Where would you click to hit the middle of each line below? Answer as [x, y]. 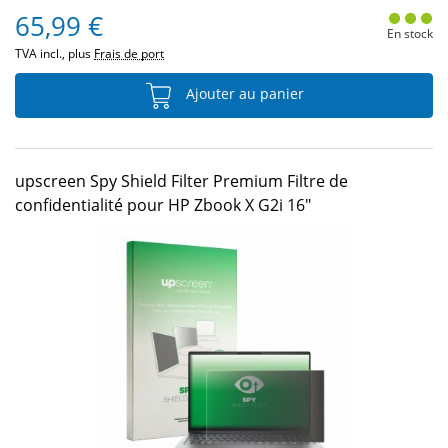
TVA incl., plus [54, 53]
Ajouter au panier [243, 94]
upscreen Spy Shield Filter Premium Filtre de [181, 181]
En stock [409, 33]
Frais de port [129, 53]
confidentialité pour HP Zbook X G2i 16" [163, 205]
